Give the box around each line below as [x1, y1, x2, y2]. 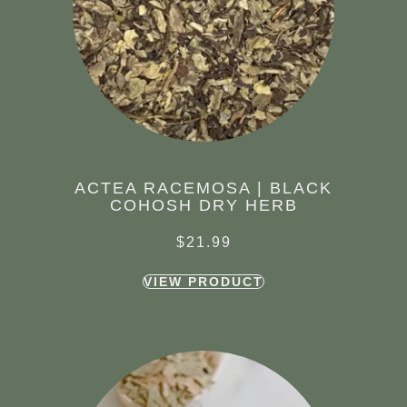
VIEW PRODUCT [144, 274, 263, 290]
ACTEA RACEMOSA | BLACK [74, 179, 333, 198]
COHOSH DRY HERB [109, 196, 298, 215]
